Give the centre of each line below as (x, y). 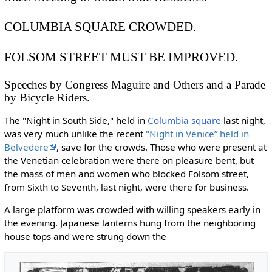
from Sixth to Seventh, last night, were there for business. (126, 187)
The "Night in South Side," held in (76, 120)
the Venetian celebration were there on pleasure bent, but (129, 160)
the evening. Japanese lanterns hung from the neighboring (130, 223)
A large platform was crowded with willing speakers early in (132, 209)
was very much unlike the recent (75, 133)
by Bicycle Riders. (47, 98)
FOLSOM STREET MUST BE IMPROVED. (121, 57)
